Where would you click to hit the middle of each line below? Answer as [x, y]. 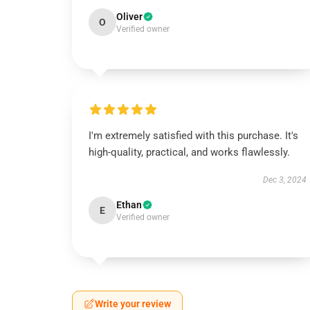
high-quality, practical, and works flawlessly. [189, 152]
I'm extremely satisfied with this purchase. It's [193, 136]
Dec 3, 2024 [284, 180]
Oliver [129, 17]
